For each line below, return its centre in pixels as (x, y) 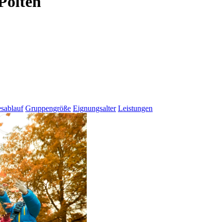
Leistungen (135, 109)
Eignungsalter (94, 109)
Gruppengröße (48, 109)
